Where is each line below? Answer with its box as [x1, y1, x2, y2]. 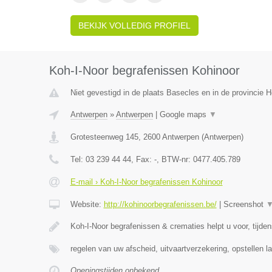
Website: [70, 200, 104, 209]
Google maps [159, 110, 209, 119]
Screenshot [223, 200, 266, 209]
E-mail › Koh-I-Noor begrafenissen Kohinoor [70, 177, 223, 186]
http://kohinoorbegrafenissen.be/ [103, 200, 217, 209]
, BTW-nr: [156, 155, 193, 164]
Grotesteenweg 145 [70, 132, 138, 141]
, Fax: [131, 155, 154, 164]
